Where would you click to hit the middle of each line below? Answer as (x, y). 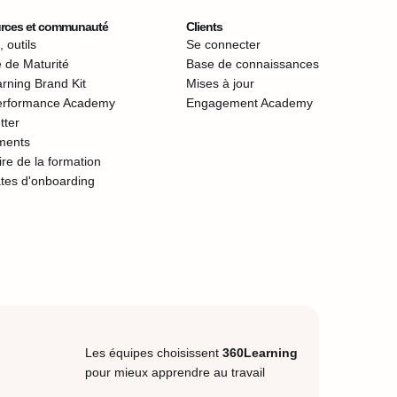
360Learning (260, 353)
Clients (204, 27)
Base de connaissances (253, 64)
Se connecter (223, 44)
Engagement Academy (249, 103)
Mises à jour (220, 83)
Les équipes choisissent (154, 353)
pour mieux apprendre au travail (175, 372)
